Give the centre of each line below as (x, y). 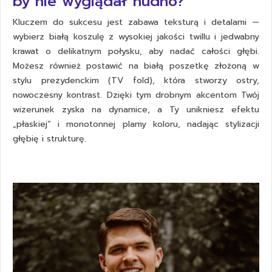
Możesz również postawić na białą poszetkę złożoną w (136, 66)
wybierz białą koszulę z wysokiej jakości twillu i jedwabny (136, 37)
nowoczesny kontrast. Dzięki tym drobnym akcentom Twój (136, 95)
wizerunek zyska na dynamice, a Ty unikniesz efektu (136, 110)
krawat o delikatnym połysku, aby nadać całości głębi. (136, 52)
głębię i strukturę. (49, 139)
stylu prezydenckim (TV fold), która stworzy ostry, (136, 81)
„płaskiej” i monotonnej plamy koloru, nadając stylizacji (136, 124)
